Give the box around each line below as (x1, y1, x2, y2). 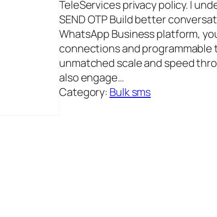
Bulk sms (109, 85, 151, 100)
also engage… (59, 70, 124, 85)
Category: (59, 85, 110, 100)
